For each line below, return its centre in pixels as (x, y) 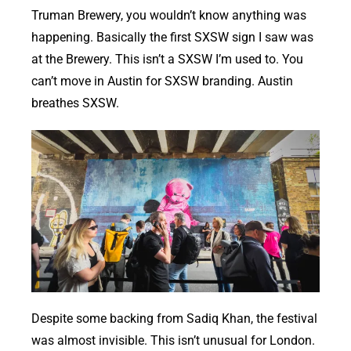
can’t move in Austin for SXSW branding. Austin (162, 81)
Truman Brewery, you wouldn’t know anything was (169, 16)
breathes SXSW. (75, 103)
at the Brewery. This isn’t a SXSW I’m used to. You (167, 60)
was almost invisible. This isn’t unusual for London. (173, 341)
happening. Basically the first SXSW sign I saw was (172, 38)
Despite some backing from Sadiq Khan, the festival (174, 319)
